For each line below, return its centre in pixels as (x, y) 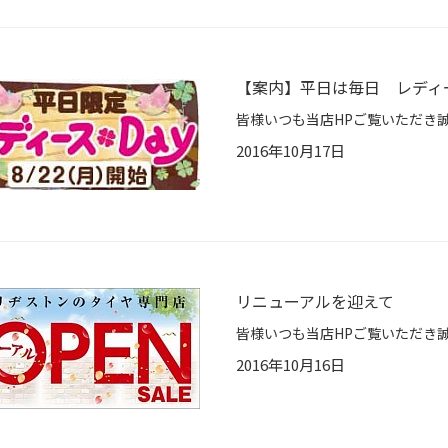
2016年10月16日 (290, 365)
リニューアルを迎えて (315, 301)
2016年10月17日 (290, 151)
